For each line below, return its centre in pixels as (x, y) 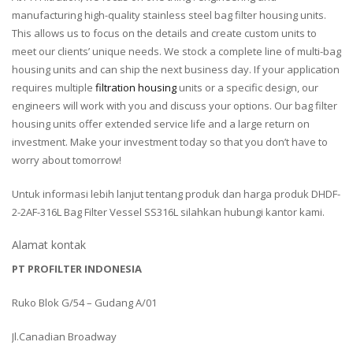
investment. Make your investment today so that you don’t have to (170, 142)
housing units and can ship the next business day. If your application (176, 70)
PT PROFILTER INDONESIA (77, 269)
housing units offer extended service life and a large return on (161, 124)
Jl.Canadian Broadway (64, 337)
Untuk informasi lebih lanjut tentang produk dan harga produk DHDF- (176, 194)
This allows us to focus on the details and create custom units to (164, 33)
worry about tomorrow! (67, 160)
